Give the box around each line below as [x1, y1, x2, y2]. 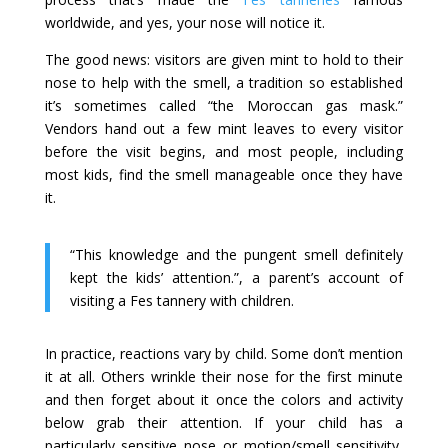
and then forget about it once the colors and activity [44, 390, 404, 410]
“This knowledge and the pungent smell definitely [69, 245, 404, 265]
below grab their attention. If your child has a [44, 413, 404, 433]
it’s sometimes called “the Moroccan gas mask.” [44, 96, 404, 116]
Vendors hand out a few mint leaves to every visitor [44, 119, 404, 139]
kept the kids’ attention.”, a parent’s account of [69, 268, 404, 288]
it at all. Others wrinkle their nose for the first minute [44, 367, 404, 387]
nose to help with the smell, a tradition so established [44, 73, 404, 93]
